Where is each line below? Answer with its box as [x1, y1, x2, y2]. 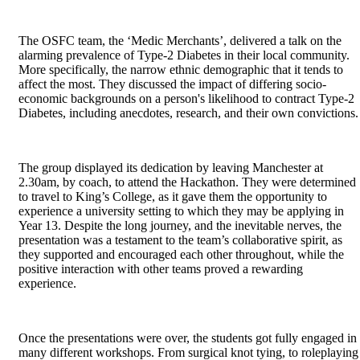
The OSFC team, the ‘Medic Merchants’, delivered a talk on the [18, 33, 342, 47]
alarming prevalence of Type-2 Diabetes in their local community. [18, 47, 350, 62]
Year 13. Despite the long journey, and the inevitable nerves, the [18, 218, 342, 232]
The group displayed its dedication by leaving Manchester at [18, 160, 323, 174]
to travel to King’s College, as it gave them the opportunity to [18, 189, 327, 203]
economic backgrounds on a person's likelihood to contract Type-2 [18, 91, 354, 105]
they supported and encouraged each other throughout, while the [18, 247, 344, 261]
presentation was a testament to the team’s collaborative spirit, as [18, 232, 342, 247]
